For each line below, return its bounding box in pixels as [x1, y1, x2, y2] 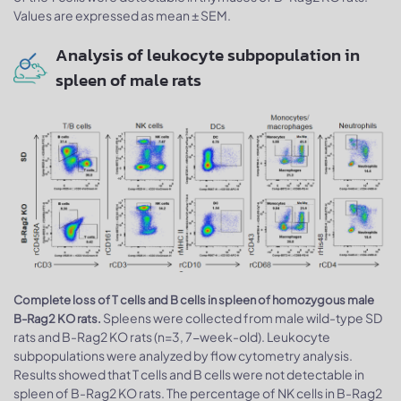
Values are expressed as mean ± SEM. [13, 7, 231, 24]
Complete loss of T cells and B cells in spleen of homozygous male [13, 293, 374, 307]
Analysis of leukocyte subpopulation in [55, 42, 360, 69]
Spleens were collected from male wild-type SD [101, 310, 382, 326]
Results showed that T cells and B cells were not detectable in [13, 366, 364, 382]
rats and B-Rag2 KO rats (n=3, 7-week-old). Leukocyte [13, 328, 330, 345]
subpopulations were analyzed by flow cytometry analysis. [13, 347, 353, 363]
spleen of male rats [55, 67, 201, 94]
